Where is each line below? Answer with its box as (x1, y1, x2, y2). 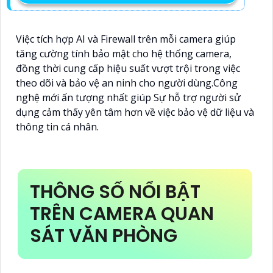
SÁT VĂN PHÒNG (30, 223, 177, 249)
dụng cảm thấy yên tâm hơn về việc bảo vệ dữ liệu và (16, 105, 254, 119)
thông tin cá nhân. (16, 120, 99, 134)
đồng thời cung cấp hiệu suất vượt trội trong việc (16, 62, 240, 76)
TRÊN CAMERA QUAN (30, 201, 214, 227)
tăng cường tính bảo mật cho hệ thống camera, (16, 47, 232, 61)
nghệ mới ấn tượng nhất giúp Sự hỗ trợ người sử (16, 91, 241, 105)
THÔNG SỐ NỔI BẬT (30, 179, 200, 205)
